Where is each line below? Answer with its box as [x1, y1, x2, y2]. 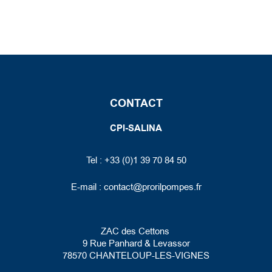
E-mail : [70, 181, 104, 194]
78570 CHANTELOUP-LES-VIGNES [63, 250, 209, 262]
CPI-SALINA [110, 122, 162, 135]
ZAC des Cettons [100, 225, 172, 238]
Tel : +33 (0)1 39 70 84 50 [86, 154, 186, 167]
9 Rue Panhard [82, 237, 142, 250]
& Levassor [141, 237, 190, 250]
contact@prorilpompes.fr [103, 181, 202, 194]
